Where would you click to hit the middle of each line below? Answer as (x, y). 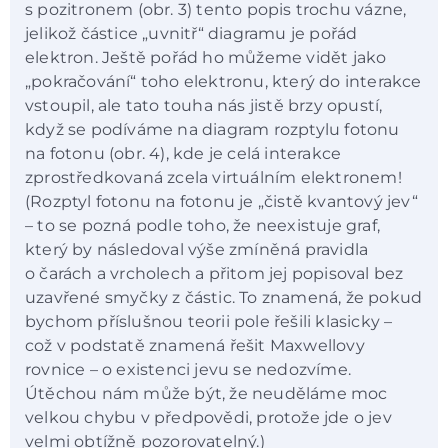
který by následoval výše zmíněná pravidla (197, 249)
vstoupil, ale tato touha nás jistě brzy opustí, (204, 105)
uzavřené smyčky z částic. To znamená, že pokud (224, 297)
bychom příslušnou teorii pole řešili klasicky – (209, 321)
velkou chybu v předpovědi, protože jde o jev (208, 417)
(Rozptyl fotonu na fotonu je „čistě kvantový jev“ (221, 201)
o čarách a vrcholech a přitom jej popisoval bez (214, 273)
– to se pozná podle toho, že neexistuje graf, (202, 225)
